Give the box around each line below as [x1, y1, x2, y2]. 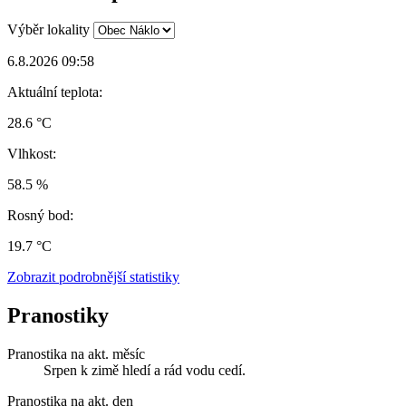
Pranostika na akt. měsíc [7, 345, 145, 362]
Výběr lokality [7, 21, 90, 37]
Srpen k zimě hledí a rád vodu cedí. [43, 362, 246, 378]
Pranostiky [7, 303, 109, 327]
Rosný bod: [7, 207, 73, 223]
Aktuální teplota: [7, 83, 102, 100]
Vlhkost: [7, 145, 56, 161]
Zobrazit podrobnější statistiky [7, 268, 179, 285]
